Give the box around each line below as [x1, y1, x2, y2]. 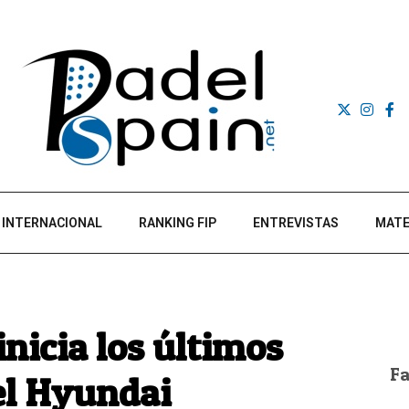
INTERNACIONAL [2, 215, 102, 230]
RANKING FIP [139, 215, 216, 230]
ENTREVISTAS [253, 215, 339, 230]
